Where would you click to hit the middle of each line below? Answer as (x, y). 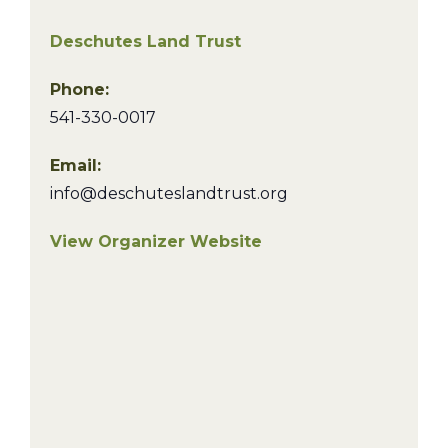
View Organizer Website (156, 241)
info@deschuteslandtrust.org (169, 193)
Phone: (79, 89)
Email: (75, 165)
